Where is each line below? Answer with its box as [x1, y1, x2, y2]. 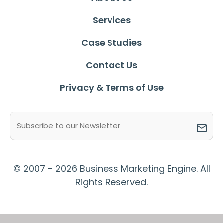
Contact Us [86, 59, 137, 72]
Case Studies [81, 36, 142, 49]
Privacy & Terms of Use [59, 81, 164, 94]
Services [92, 14, 131, 27]
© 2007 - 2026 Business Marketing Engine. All [13, 162, 210, 175]
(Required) [34, 115, 69, 125]
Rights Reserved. [75, 176, 148, 189]
